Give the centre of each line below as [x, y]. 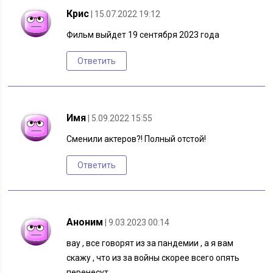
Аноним [85, 222]
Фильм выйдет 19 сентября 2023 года [143, 35]
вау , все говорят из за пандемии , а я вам [150, 243]
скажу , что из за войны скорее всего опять [153, 258]
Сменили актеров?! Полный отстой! [136, 139]
